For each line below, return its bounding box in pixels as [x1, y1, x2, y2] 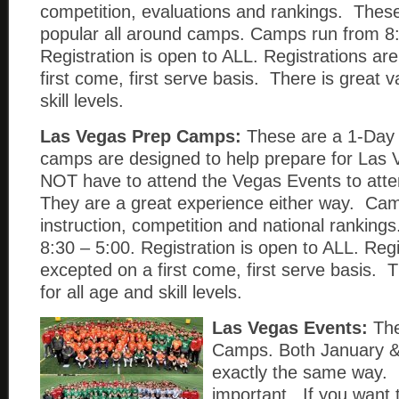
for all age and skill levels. [40, 282, 242, 302]
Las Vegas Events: [212, 318, 368, 338]
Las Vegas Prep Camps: [40, 126, 241, 146]
